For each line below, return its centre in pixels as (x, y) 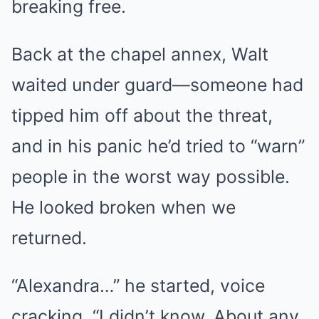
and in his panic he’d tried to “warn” (158, 146)
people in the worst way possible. (151, 177)
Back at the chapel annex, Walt (140, 54)
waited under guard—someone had (157, 85)
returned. (49, 238)
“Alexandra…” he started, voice (138, 286)
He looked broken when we (124, 207)
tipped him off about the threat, (142, 115)
